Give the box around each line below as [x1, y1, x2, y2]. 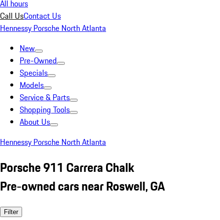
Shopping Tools [20, 104, 70, 115]
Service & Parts [20, 91, 70, 103]
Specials [20, 67, 48, 79]
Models [20, 79, 44, 91]
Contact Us [24, 10, 61, 22]
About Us [20, 116, 50, 128]
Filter [4, 208, 18, 216]
